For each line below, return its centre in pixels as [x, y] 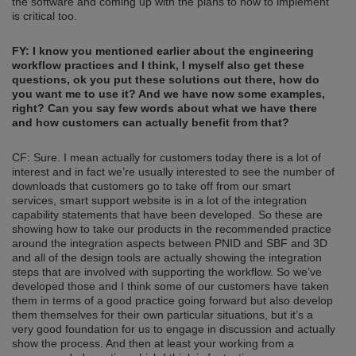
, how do [296, 80]
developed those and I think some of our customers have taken [170, 286]
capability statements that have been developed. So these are [167, 215]
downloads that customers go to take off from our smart [151, 186]
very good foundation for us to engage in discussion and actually [174, 329]
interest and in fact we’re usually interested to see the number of [173, 172]
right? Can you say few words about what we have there [164, 108]
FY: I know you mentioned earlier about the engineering [163, 51]
